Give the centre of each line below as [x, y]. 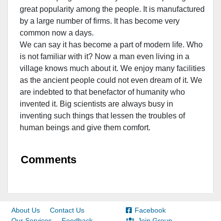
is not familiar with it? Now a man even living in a [105, 56]
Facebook [150, 210]
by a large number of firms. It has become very [100, 21]
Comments [49, 160]
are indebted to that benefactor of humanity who [102, 92]
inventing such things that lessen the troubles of [102, 116]
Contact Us [67, 210]
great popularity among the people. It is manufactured [112, 9]
